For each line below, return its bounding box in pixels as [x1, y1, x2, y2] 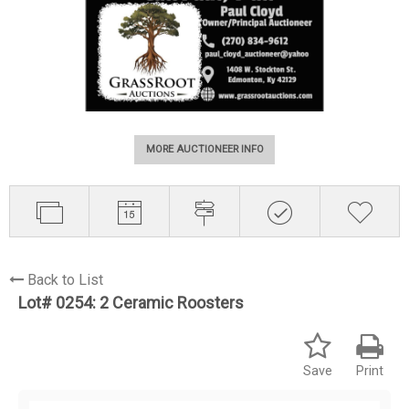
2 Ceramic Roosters [100, 292, 244, 312]
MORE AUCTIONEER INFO [145, 143, 264, 156]
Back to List [27, 270, 103, 288]
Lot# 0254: [18, 292, 100, 312]
